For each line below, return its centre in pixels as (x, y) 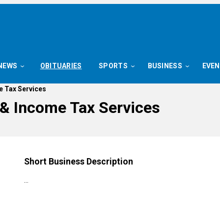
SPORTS (113, 66)
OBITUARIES (61, 66)
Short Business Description (79, 162)
